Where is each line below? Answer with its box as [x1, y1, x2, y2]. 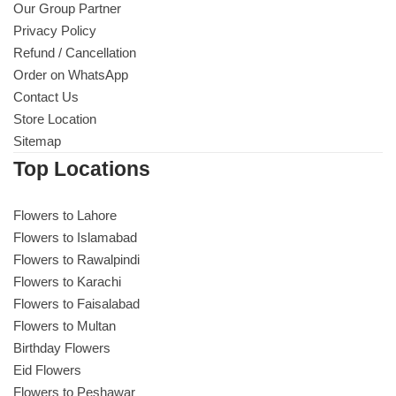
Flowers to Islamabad [13, 230, 137, 246]
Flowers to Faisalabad [13, 296, 140, 312]
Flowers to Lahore [13, 208, 117, 224]
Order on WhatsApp [13, 67, 128, 83]
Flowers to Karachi [13, 274, 121, 290]
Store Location [13, 111, 96, 127]
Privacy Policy [13, 23, 96, 39]
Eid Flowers [13, 362, 81, 378]
